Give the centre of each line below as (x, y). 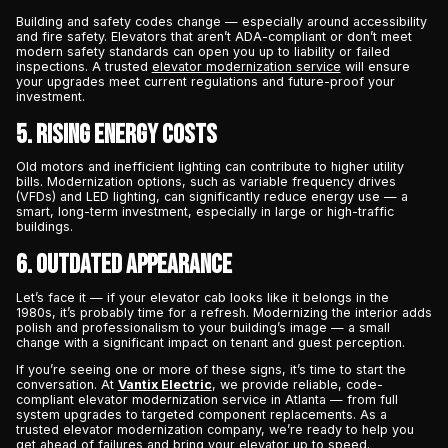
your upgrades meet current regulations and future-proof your (205, 82)
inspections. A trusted (83, 67)
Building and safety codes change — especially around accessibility (221, 22)
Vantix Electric (164, 385)
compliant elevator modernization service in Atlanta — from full (206, 400)
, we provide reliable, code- (297, 385)
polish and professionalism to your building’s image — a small (202, 327)
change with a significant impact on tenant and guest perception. (210, 342)
